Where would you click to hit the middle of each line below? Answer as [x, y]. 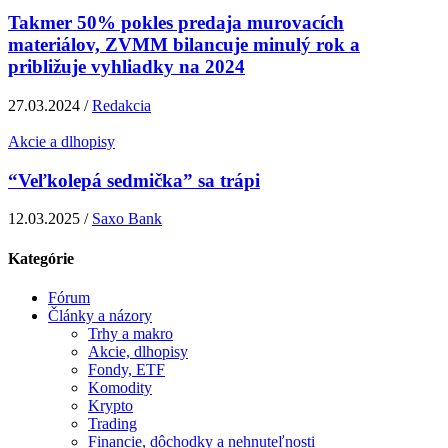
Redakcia [121, 105]
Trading [112, 423]
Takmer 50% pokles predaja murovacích [176, 23]
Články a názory [100, 315]
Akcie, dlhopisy [138, 351]
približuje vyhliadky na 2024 [126, 67]
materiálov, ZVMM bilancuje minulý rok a [184, 45]
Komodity [120, 387]
